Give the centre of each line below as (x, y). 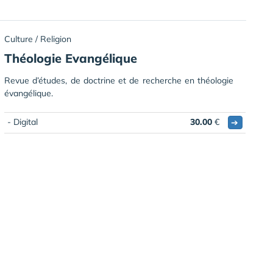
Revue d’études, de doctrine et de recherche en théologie (119, 80)
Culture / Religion (38, 39)
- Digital (23, 122)
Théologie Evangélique (71, 58)
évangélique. (29, 93)
